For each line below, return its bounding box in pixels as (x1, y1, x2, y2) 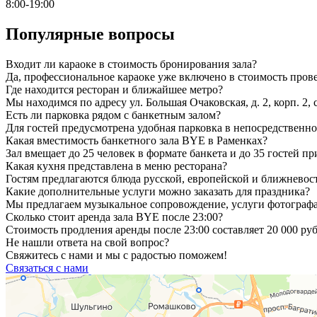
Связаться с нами (6, 261, 88, 274)
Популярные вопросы (6, 24, 175, 43)
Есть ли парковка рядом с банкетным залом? (6, 108, 221, 121)
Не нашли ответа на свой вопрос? (6, 236, 169, 248)
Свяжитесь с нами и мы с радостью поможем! (6, 248, 227, 261)
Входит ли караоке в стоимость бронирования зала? (6, 57, 257, 70)
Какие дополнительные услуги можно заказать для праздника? (6, 185, 310, 197)
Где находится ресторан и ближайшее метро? (6, 83, 223, 96)
